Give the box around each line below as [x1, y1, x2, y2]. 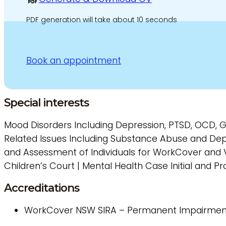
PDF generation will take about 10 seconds [26, 14, 177, 25]
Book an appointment [26, 54, 121, 67]
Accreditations [4, 181, 79, 194]
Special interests [4, 95, 89, 109]
